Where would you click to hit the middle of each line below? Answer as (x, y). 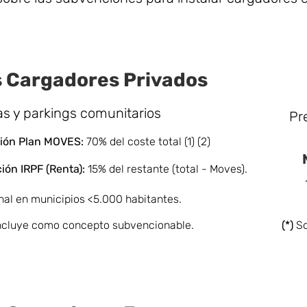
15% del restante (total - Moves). (166, 169)
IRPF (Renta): (53, 169)
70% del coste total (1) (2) (147, 142)
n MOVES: (59, 142)
